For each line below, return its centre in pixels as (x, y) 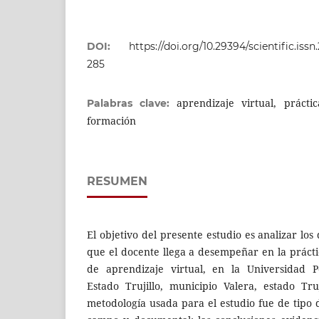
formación (111, 120)
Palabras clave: (132, 103)
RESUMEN (117, 181)
